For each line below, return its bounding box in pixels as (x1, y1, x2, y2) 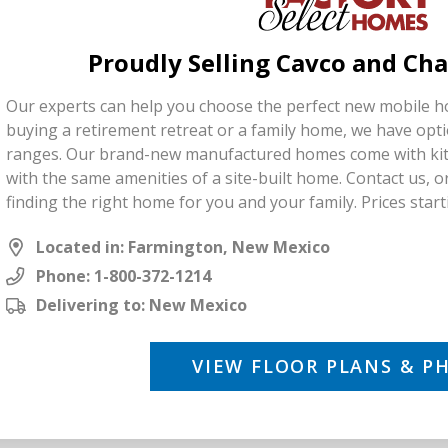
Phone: (36, 264, 94, 287)
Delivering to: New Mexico (36, 293, 247, 316)
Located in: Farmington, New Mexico (36, 235, 330, 258)
